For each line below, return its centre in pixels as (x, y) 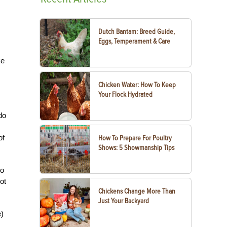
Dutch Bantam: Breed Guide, (137, 32)
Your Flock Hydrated (126, 94)
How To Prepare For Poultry (135, 138)
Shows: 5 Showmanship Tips (137, 148)
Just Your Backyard (124, 201)
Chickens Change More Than (137, 191)
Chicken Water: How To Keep (137, 85)
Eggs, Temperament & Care (135, 41)
